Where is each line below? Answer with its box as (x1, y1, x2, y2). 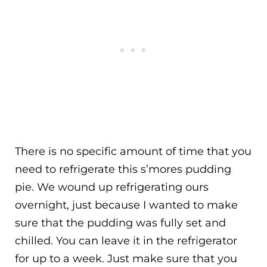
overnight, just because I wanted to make (15, 198, 238, 212)
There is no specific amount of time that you (15, 144, 252, 158)
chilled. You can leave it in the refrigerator (15, 234, 237, 247)
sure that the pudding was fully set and (15, 216, 226, 229)
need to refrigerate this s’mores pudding (15, 162, 231, 176)
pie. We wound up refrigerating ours (15, 180, 209, 194)
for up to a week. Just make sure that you (15, 252, 237, 265)
